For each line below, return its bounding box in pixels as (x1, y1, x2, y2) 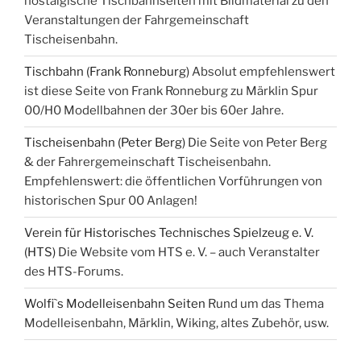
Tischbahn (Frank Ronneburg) (24, 64, 189, 80)
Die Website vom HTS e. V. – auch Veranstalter (56, 245, 320, 260)
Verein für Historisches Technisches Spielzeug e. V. (24, 226, 313, 241)
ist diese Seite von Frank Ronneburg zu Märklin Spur (24, 84, 318, 99)
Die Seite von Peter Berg (185, 135, 327, 151)
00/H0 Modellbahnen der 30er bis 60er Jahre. (24, 103, 284, 118)
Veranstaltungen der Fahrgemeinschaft (24, 13, 249, 28)
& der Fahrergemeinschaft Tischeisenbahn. (24, 155, 271, 170)
